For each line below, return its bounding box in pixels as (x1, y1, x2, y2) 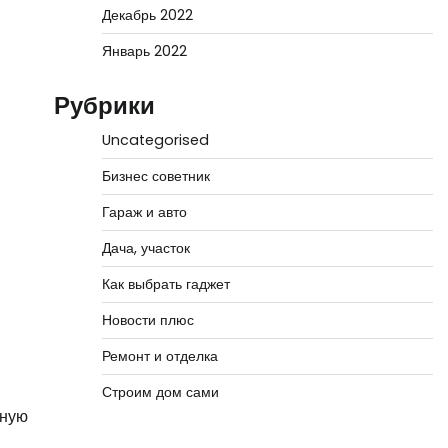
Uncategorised (101, 130, 209, 150)
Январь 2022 (101, 41, 187, 61)
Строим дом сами (101, 382, 219, 402)
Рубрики (53, 89, 155, 122)
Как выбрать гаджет (101, 274, 230, 294)
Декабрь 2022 (101, 5, 193, 25)
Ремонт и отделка (101, 346, 218, 366)
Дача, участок (101, 238, 190, 258)
